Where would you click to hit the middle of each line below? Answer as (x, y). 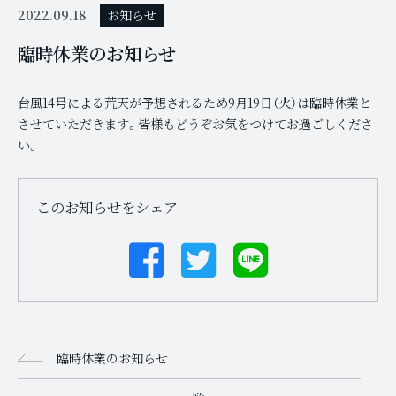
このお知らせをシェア (107, 206)
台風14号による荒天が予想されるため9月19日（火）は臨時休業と (194, 103)
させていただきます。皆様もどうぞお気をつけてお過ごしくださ (195, 124)
